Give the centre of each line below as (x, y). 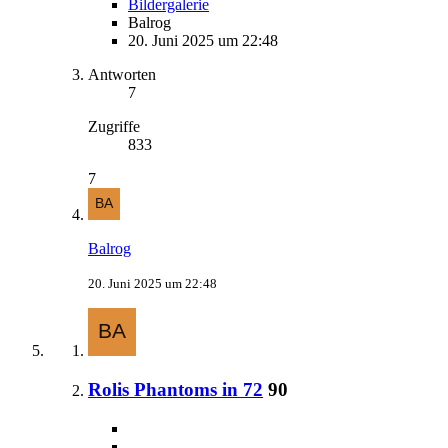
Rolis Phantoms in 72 (175, 389)
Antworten (122, 75)
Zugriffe (114, 127)
